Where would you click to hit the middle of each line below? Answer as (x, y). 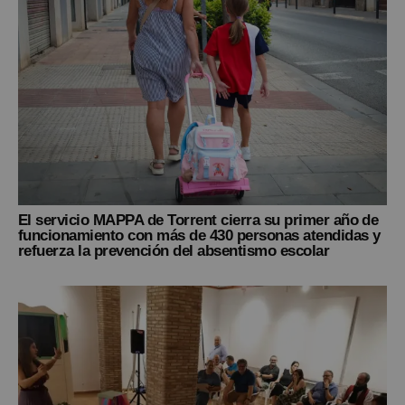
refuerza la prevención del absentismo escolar (174, 251)
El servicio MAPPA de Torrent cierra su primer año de (198, 220)
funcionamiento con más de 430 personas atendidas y (199, 235)
